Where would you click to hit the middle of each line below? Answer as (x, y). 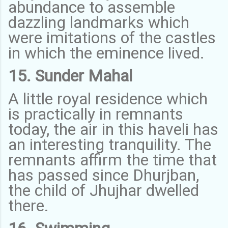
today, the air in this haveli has (113, 129)
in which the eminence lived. (108, 53)
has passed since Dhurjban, (104, 175)
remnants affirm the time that (112, 160)
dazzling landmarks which (99, 22)
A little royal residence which (108, 98)
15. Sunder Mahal (70, 76)
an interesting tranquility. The (110, 144)
